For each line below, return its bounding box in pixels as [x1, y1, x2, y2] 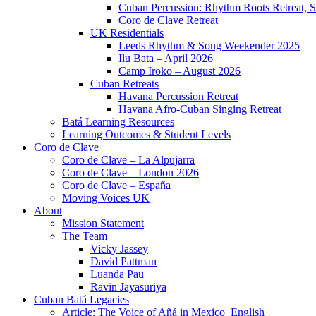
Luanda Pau [90, 268, 144, 280]
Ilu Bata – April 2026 [119, 52, 213, 64]
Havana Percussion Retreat [119, 90, 238, 102]
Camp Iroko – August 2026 [119, 65, 241, 77]
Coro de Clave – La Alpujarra [62, 154, 195, 166]
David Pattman [90, 255, 157, 267]
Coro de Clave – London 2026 [62, 166, 199, 178]
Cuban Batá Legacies [34, 293, 129, 305]
